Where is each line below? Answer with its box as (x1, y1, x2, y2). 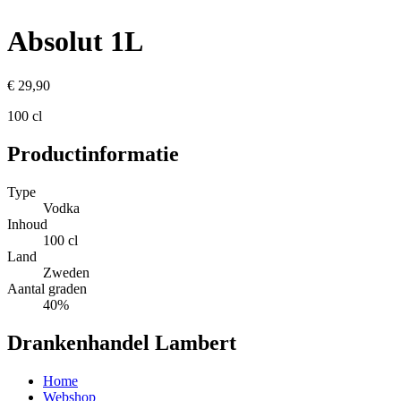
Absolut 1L (7, 25, 143, 58)
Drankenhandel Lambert (7, 330, 236, 354)
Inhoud (7, 216, 47, 232)
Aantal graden (7, 280, 87, 296)
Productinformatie (7, 141, 179, 166)
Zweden (43, 264, 90, 280)
